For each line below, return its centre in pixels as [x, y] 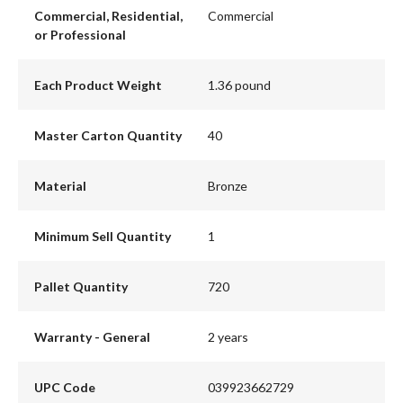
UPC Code [64, 387]
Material [60, 185]
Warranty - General [92, 336]
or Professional [80, 34]
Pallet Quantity [81, 286]
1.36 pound [239, 85]
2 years [228, 336]
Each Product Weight [98, 85]
